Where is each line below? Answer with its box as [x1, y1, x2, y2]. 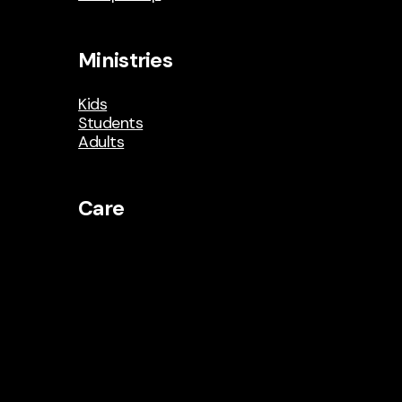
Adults [78, 132, 125, 153]
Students [78, 113, 144, 134]
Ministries [78, 47, 172, 74]
